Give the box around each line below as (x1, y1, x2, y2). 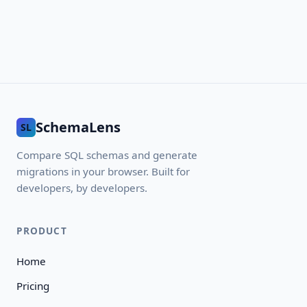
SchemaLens (36, 118, 121, 136)
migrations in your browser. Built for (16, 164, 190, 178)
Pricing (16, 279, 49, 293)
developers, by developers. (16, 181, 147, 195)
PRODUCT (16, 224, 67, 237)
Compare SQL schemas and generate (16, 148, 197, 162)
